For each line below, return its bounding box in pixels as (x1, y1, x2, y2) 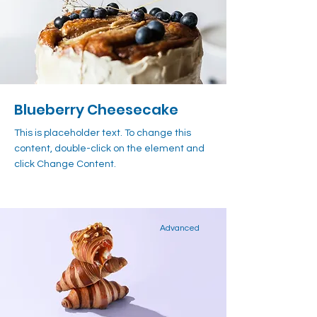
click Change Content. (14, 159, 116, 169)
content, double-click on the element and (14, 144, 204, 154)
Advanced (160, 224, 200, 233)
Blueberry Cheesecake (14, 100, 178, 120)
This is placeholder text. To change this (14, 128, 191, 138)
